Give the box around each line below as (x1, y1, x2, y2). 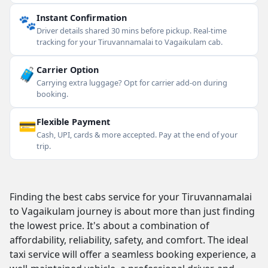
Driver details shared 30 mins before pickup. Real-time (36, 25, 227, 36)
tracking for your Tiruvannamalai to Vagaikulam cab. (36, 36, 223, 47)
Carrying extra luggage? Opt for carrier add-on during (36, 77, 227, 88)
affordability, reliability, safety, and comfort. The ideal (10, 233, 248, 246)
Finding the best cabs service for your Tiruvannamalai (10, 190, 252, 203)
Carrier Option (36, 64, 99, 75)
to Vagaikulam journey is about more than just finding (10, 205, 255, 218)
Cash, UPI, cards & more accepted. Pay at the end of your (36, 129, 237, 140)
